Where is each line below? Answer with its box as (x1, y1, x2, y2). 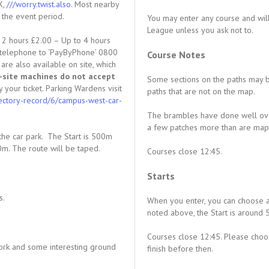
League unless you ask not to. (147, 25, 253, 35)
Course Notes (147, 49, 205, 61)
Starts (147, 170, 175, 182)
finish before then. (147, 243, 213, 254)
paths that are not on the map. (147, 86, 255, 97)
